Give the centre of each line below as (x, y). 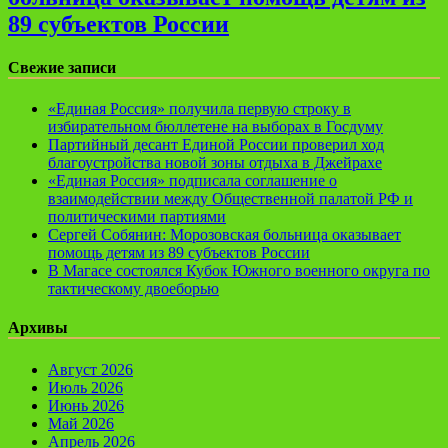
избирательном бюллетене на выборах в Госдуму (215, 127)
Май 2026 (81, 423)
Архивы (38, 328)
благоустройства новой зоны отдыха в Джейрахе (215, 163)
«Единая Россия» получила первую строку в (199, 109)
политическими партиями (137, 217)
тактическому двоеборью (133, 289)
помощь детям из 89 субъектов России (179, 253)
